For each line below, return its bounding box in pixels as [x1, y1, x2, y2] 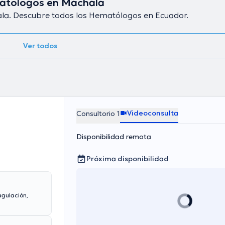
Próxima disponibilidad [86, 154, 169, 163]
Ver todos [23, 41, 57, 50]
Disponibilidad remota [76, 132, 151, 141]
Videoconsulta [127, 108, 178, 118]
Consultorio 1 [76, 109, 120, 118]
